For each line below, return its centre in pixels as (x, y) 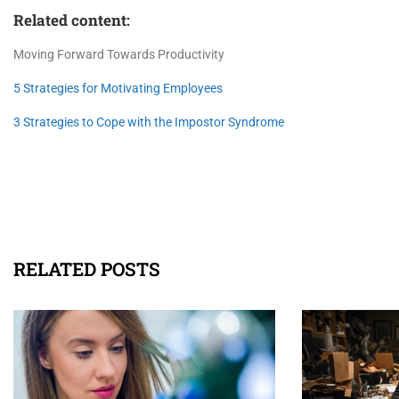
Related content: (72, 20)
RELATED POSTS (87, 269)
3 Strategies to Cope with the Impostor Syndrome (149, 122)
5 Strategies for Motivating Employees (118, 89)
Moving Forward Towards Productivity (119, 55)
